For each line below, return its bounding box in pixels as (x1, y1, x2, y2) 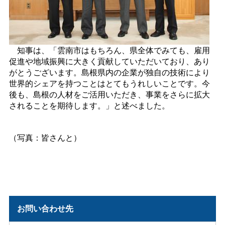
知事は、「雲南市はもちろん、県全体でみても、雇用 (9, 44, 210, 56)
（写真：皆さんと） (9, 131, 81, 143)
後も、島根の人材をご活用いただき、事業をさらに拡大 (9, 88, 210, 100)
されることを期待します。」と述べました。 (9, 99, 170, 111)
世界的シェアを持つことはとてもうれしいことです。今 (9, 77, 210, 89)
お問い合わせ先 (17, 202, 74, 214)
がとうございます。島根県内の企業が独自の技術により (9, 66, 210, 78)
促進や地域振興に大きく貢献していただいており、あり (9, 55, 210, 67)
